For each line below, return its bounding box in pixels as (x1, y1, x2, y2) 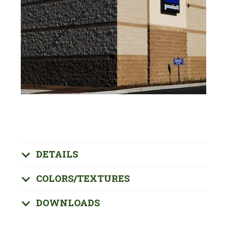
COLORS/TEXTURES (35, 172, 130, 184)
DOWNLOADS (35, 197, 100, 209)
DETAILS (35, 148, 78, 160)
